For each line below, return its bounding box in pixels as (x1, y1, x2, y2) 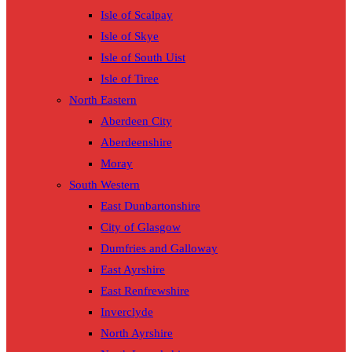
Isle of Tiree (101, 72, 159, 86)
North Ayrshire (101, 327, 173, 340)
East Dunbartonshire (101, 200, 200, 213)
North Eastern (69, 93, 137, 107)
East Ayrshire (101, 263, 165, 277)
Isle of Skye (101, 30, 159, 43)
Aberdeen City (101, 115, 172, 128)
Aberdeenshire (101, 136, 172, 149)
